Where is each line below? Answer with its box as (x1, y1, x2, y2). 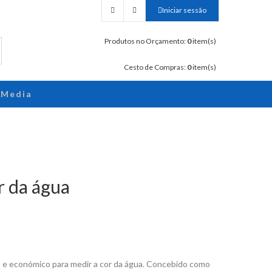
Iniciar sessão (162, 5, 206, 15)
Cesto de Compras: (124, 63, 187, 72)
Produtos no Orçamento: (104, 36, 187, 46)
